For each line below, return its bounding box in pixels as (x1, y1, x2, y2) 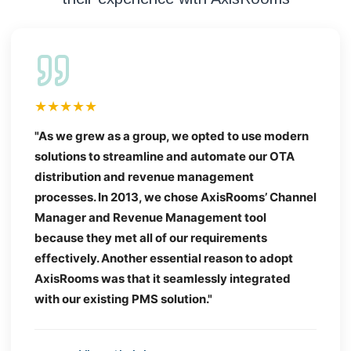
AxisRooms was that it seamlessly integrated (34, 270, 291, 286)
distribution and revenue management (34, 168, 254, 184)
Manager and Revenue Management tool (34, 209, 266, 225)
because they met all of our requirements (34, 230, 267, 245)
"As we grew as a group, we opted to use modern (34, 128, 309, 143)
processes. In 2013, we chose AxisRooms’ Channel (34, 189, 317, 204)
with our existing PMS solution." (34, 291, 212, 306)
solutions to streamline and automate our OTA (34, 148, 295, 164)
